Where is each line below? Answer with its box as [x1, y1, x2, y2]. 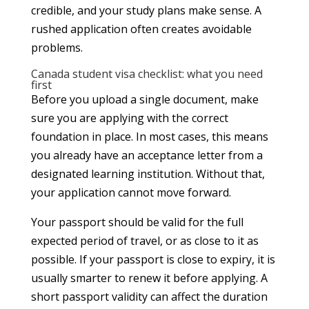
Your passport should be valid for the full [30, 214, 243, 230]
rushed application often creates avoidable [30, 21, 252, 37]
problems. [30, 39, 83, 55]
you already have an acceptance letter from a [30, 147, 263, 163]
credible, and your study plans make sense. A [30, 2, 261, 18]
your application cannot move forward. [30, 184, 231, 200]
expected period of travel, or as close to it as [30, 232, 259, 248]
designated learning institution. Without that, [30, 166, 265, 181]
